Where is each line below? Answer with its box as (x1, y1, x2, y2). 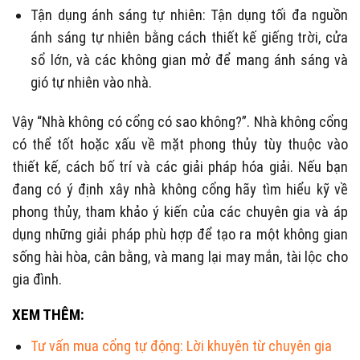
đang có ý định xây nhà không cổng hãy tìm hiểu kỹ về (12, 180, 348, 198)
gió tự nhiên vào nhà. (31, 73, 153, 91)
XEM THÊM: (12, 305, 84, 324)
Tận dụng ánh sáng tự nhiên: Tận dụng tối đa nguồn (31, 6, 348, 23)
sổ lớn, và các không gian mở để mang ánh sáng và (31, 51, 348, 68)
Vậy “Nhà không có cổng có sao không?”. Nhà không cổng (12, 112, 348, 130)
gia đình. (12, 270, 62, 288)
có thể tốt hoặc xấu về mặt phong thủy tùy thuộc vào (12, 135, 348, 153)
